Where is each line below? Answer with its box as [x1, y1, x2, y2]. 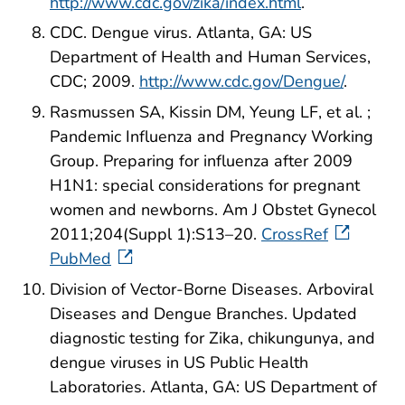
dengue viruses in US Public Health [50, 351, 308, 373]
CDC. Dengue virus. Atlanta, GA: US [50, 22, 312, 44]
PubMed [50, 248, 111, 270]
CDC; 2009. [50, 71, 139, 93]
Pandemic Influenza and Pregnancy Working [50, 126, 373, 148]
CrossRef [261, 223, 328, 246]
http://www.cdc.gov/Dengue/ [139, 71, 344, 93]
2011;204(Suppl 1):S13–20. [50, 223, 261, 246]
